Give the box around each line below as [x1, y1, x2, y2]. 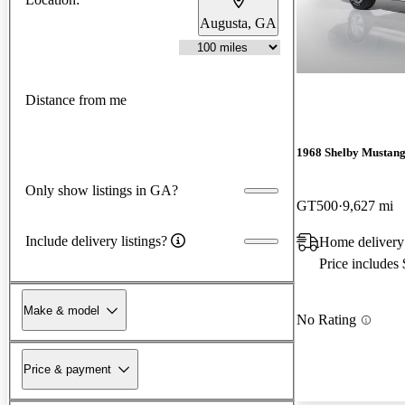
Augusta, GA [200, 14, 277, 31]
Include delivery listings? [25, 232, 167, 249]
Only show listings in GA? [25, 182, 178, 198]
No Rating [297, 312, 356, 328]
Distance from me [25, 92, 127, 108]
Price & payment [24, 362, 111, 376]
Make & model [24, 303, 99, 317]
